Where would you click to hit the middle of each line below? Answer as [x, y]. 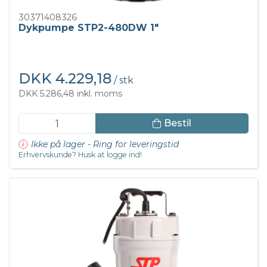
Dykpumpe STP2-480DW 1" [89, 28]
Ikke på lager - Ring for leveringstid [105, 144]
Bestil [177, 123]
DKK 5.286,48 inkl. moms [70, 93]
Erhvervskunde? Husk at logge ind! [80, 154]
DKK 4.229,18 [65, 78]
